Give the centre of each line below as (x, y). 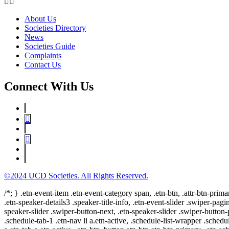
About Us (40, 19)
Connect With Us (49, 87)
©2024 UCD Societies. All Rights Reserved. (76, 176)
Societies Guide (50, 47)
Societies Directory (55, 28)
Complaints (43, 56)
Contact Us (43, 65)
